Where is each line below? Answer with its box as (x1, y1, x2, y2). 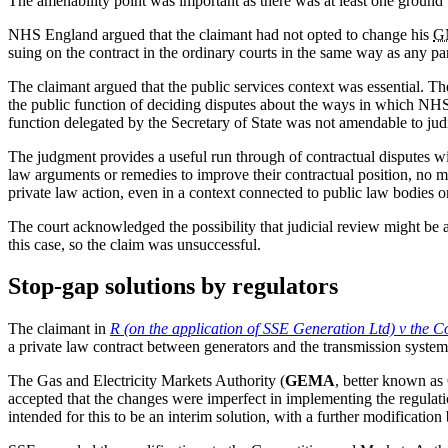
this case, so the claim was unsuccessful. (8, 235, 261, 253)
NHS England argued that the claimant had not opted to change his (8, 25, 433, 43)
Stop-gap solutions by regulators (8, 273, 338, 300)
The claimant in (8, 320, 110, 338)
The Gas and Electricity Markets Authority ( (8, 372, 285, 390)
